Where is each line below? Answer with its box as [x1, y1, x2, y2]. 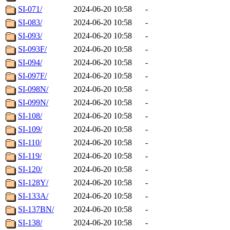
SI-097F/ [18, 71, 47, 81]
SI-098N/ [18, 85, 48, 94]
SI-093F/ [18, 45, 47, 54]
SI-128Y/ [18, 178, 48, 187]
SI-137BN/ [18, 205, 54, 214]
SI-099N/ [18, 98, 48, 107]
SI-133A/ [18, 191, 48, 201]
